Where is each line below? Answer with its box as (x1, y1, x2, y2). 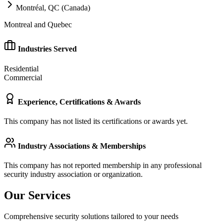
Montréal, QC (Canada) (16, 3, 90, 12)
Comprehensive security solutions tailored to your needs (4, 212, 178, 221)
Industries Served (16, 45, 77, 54)
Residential (4, 64, 39, 73)
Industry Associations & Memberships (16, 141, 146, 150)
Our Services (4, 188, 70, 202)
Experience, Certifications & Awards (16, 98, 141, 107)
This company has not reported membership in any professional (4, 161, 202, 169)
